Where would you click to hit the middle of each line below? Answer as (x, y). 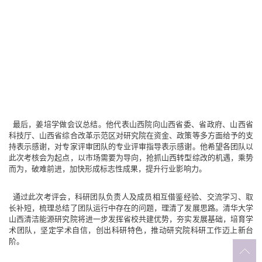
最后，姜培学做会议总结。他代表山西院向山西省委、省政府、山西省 (131, 124)
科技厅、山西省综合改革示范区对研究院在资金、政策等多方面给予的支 (131, 135)
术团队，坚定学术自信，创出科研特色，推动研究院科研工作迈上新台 (131, 230)
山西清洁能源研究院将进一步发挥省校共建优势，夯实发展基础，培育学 (131, 219)
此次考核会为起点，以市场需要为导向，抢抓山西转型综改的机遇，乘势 (131, 157)
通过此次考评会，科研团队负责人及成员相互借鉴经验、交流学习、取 (131, 196)
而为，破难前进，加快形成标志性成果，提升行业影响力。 (108, 168)
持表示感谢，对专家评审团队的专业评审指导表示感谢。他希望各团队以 (131, 146)
